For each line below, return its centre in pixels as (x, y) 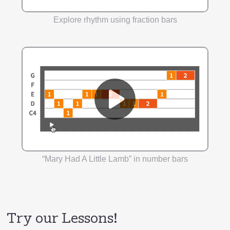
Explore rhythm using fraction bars (115, 20)
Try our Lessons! (62, 219)
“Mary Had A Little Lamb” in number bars (115, 159)
